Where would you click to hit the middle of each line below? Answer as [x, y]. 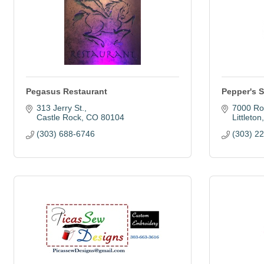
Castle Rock [59, 117]
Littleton [247, 117]
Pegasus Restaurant [67, 91]
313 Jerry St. [60, 108]
